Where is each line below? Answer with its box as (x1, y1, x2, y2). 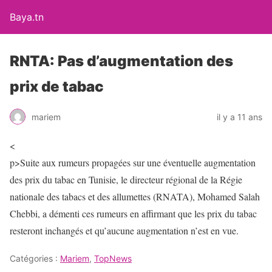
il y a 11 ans (217, 111, 262, 122)
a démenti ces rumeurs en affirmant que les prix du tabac (42, 207, 257, 220)
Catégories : (10, 253, 60, 263)
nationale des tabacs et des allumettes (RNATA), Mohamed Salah (10, 190, 260, 203)
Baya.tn (10, 11, 44, 23)
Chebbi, (10, 207, 42, 220)
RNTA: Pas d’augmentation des (10, 52, 233, 70)
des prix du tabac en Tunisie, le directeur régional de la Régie (10, 173, 242, 186)
